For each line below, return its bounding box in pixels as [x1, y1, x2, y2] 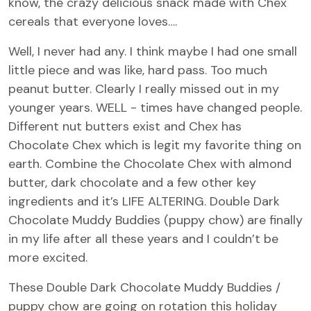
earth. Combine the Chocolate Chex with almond [8, 155, 292, 172]
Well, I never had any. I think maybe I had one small [8, 43, 297, 60]
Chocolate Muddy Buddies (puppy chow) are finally [8, 212, 303, 228]
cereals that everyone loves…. [8, 13, 177, 30]
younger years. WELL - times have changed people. [8, 99, 302, 116]
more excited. [8, 249, 87, 266]
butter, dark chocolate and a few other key [8, 174, 256, 191]
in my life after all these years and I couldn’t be [8, 230, 278, 247]
